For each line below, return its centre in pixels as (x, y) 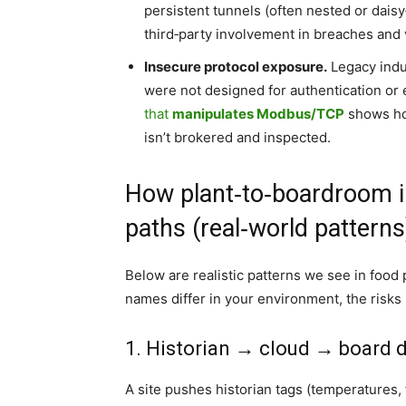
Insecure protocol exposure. (236, 67)
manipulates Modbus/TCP (258, 114)
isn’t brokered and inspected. (237, 137)
